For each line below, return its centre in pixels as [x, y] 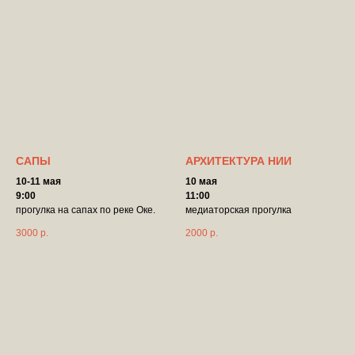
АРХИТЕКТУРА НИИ [239, 160]
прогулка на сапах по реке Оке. [86, 210]
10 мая [201, 181]
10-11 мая [38, 181]
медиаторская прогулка [239, 210]
